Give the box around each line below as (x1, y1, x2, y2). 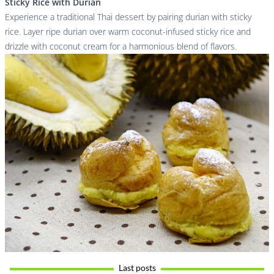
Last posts (118, 262, 156, 273)
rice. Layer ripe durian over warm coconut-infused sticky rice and (5, 25, 251, 37)
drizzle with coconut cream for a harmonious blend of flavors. (5, 40, 237, 52)
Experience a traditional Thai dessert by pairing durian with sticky (5, 10, 251, 23)
